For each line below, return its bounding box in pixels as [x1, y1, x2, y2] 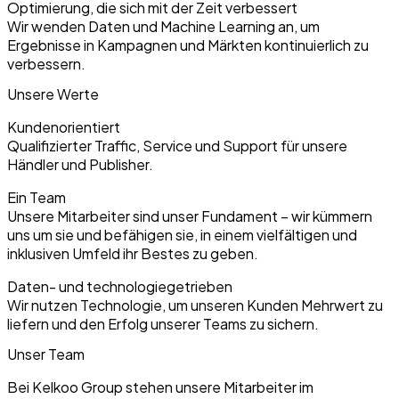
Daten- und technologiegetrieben [7, 276, 232, 296]
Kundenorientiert [7, 117, 120, 136]
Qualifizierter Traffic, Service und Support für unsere [7, 135, 347, 155]
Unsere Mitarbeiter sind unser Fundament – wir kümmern [7, 206, 372, 225]
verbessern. [7, 53, 85, 73]
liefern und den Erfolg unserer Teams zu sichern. [7, 313, 319, 333]
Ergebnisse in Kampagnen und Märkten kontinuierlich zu [7, 35, 369, 54]
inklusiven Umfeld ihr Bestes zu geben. [7, 243, 258, 263]
